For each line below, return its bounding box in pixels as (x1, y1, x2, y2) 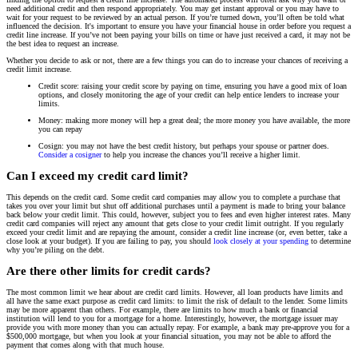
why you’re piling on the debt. (6, 245, 105, 255)
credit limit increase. (6, 65, 72, 74)
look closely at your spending (213, 237, 308, 246)
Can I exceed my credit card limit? (6, 169, 189, 182)
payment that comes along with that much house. (6, 340, 165, 350)
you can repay (38, 125, 82, 134)
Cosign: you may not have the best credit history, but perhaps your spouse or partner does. (38, 141, 329, 151)
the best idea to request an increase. (6, 39, 119, 49)
